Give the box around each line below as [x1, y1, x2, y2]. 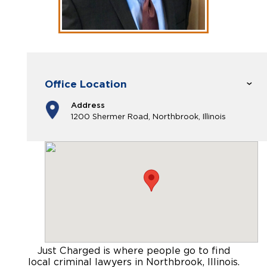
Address [71, 101, 105, 110]
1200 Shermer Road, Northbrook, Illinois [71, 112, 226, 121]
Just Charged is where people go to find [37, 245, 230, 256]
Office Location [45, 77, 127, 90]
